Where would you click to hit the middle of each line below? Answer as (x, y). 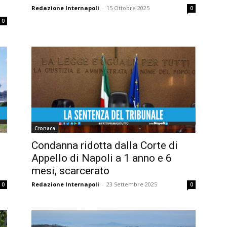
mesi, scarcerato (70, 171)
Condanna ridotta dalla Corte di (105, 145)
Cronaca (45, 128)
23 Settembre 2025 (132, 184)
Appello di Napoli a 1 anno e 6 (102, 158)
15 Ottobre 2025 (128, 8)
